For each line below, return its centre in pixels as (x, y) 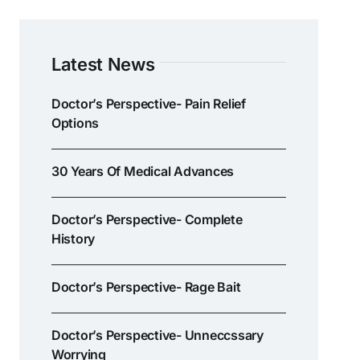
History (73, 238)
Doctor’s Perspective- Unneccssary (157, 335)
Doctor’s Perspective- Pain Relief (148, 103)
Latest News (103, 64)
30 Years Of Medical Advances (143, 171)
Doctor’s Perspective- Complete (147, 219)
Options (75, 123)
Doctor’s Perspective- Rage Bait (146, 286)
